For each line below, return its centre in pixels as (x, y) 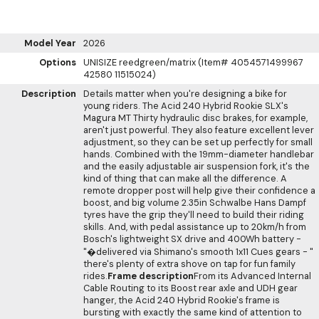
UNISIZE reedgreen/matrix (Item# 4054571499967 (193, 62)
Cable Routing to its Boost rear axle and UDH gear (190, 288)
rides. (95, 276)
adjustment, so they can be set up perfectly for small (198, 142)
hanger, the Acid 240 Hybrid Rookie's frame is (182, 300)
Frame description (151, 276)
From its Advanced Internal (252, 276)
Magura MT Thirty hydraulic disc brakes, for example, (195, 117)
